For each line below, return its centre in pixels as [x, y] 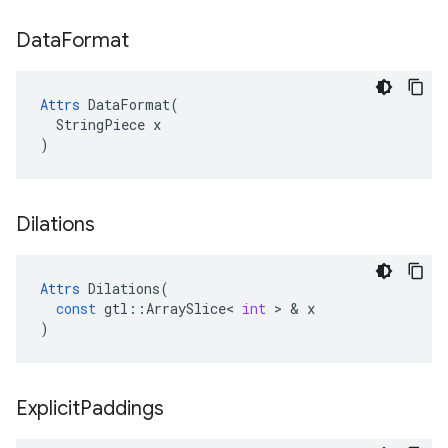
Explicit [48, 408]
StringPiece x [100, 124]
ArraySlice [186, 308]
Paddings [122, 408]
